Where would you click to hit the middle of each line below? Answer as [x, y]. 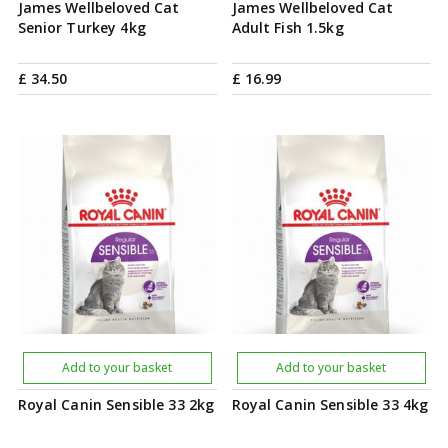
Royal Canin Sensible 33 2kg [116, 404]
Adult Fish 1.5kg [287, 27]
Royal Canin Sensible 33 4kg [330, 404]
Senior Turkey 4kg [81, 27]
